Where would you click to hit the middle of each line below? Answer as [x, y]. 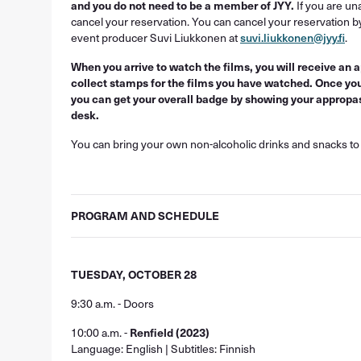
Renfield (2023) [170, 332]
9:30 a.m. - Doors [112, 303]
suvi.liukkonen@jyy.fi [293, 37]
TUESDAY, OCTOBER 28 [134, 274]
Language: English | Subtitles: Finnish [163, 349]
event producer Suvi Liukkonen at [156, 37]
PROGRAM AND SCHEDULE [145, 216]
